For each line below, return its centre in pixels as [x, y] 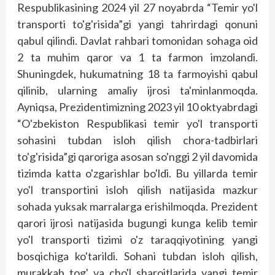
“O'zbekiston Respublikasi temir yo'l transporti [137, 123]
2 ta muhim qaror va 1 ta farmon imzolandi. [137, 57]
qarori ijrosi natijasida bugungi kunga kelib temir [137, 223]
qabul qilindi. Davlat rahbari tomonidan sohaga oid [137, 40]
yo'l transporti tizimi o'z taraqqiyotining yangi [137, 239]
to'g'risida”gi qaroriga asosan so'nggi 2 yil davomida [137, 156]
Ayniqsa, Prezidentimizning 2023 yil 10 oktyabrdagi [137, 107]
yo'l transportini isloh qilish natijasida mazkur [137, 189]
